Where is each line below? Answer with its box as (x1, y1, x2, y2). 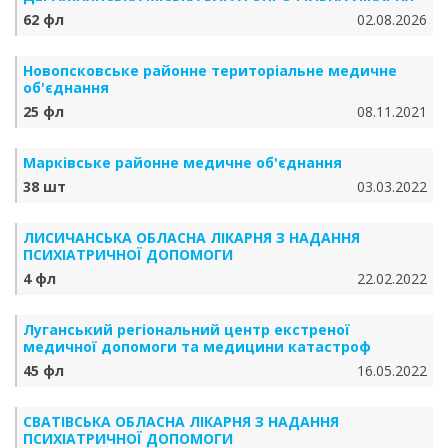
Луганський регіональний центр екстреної (23, 320, 350, 339)
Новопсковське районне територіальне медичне (23, 61, 397, 80)
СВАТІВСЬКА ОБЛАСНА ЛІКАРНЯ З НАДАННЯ (23, 412, 339, 431)
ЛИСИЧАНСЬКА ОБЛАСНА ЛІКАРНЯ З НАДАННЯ (23, 228, 360, 247)
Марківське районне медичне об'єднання (23, 153, 342, 172)
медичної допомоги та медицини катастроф (23, 337, 371, 356)
